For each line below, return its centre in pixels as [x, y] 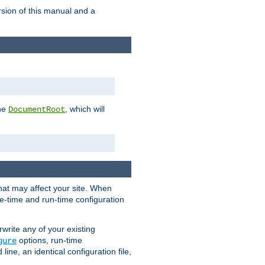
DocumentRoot [37, 109]
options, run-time [49, 240]
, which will [85, 109]
